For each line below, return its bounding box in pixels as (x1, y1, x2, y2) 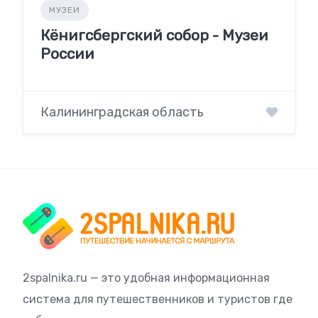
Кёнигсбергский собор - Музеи (40, 26, 268, 44)
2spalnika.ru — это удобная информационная (23, 271, 270, 285)
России (40, 44, 94, 62)
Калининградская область (40, 104, 204, 121)
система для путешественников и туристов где (23, 292, 292, 307)
